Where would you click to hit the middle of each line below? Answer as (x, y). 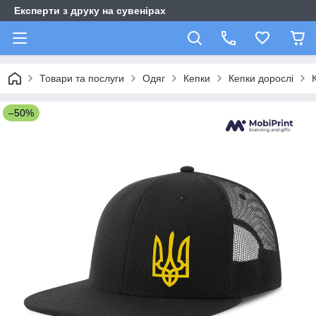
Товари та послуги (82, 78)
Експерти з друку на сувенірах (90, 11)
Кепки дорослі (261, 78)
